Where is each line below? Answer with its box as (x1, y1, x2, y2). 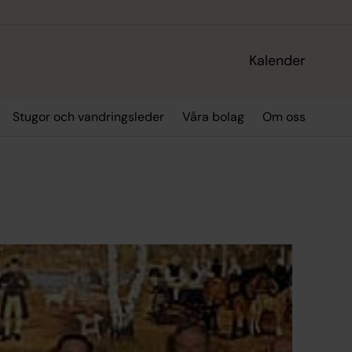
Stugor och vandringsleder (12, 108, 164, 126)
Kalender (249, 51, 306, 71)
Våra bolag (181, 108, 244, 126)
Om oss (262, 108, 306, 126)
